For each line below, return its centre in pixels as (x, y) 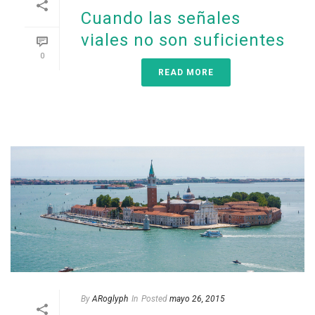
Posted (154, 299)
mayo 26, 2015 (197, 299)
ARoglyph (110, 299)
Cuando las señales (161, 18)
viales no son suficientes (183, 40)
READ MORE (186, 72)
